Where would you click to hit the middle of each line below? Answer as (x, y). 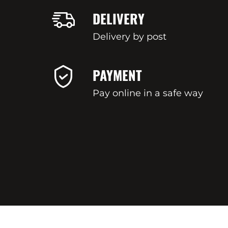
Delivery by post (130, 37)
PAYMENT (117, 75)
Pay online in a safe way (148, 93)
